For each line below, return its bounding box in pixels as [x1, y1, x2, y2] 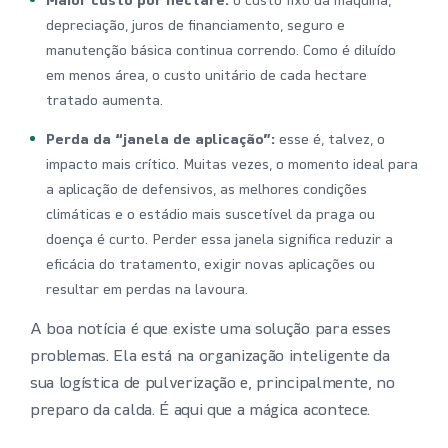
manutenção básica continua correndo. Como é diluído [46, 44, 396, 60]
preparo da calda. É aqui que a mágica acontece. [30, 403, 370, 420]
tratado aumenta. [46, 94, 163, 110]
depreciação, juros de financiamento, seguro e [46, 19, 345, 35]
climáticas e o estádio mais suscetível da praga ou [46, 208, 375, 224]
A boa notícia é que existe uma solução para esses [30, 322, 391, 339]
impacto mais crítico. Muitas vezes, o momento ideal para [46, 158, 418, 174]
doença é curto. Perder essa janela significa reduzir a [46, 233, 393, 249]
